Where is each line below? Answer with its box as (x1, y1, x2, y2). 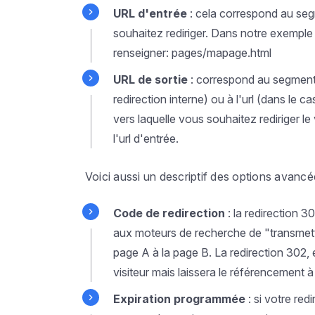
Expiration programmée (112, 292, 245, 306)
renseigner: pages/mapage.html (112, 46, 271, 60)
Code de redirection (112, 206, 225, 220)
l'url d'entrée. (112, 131, 179, 146)
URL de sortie (112, 72, 191, 86)
